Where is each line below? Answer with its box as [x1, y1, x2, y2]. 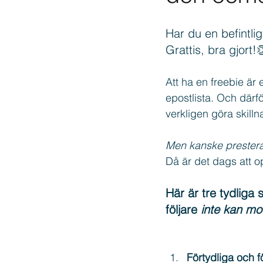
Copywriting [130, 36, 177, 48]
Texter [201, 36, 225, 48]
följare [166, 202, 201, 217]
